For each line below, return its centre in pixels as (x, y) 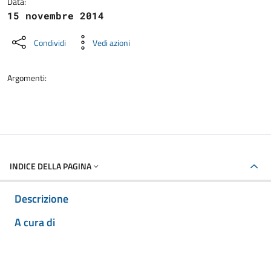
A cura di (35, 222)
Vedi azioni (111, 42)
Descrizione (41, 199)
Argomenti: (27, 78)
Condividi (50, 42)
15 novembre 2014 (56, 15)
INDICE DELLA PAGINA (51, 166)
